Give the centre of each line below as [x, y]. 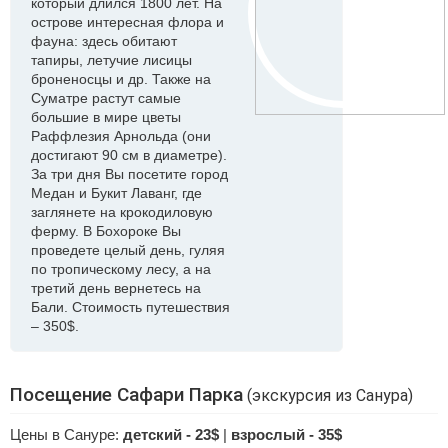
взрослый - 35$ [286, 434]
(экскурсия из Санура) [328, 395]
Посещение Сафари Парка [126, 394]
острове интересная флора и [127, 22]
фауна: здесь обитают [104, 41]
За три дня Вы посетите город [129, 174]
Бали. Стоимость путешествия [130, 307]
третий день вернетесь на [116, 288]
